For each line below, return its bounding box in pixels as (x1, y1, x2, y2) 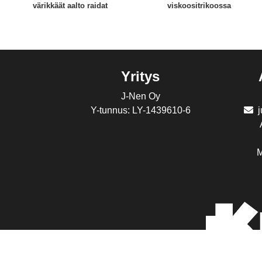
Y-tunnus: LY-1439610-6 (90, 105, 191, 115)
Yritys (121, 68, 160, 84)
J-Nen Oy (120, 91, 160, 101)
